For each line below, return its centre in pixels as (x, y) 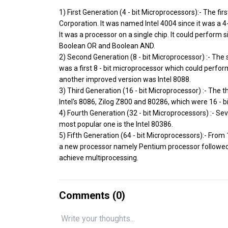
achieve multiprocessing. (99, 158)
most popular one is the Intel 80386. (116, 124)
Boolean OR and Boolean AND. (107, 46)
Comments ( (88, 195)
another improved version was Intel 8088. (125, 79)
